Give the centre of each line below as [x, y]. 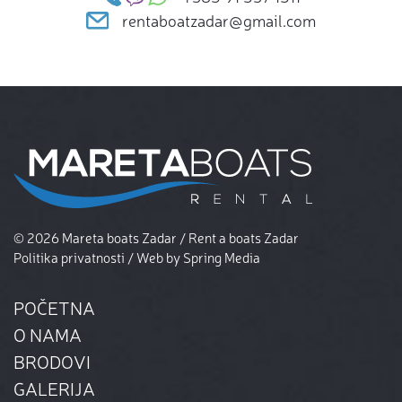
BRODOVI [52, 362]
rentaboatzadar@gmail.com [219, 20]
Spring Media [222, 258]
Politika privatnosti [69, 258]
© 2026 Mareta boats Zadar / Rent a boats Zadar [156, 238]
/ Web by [154, 258]
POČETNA [54, 308]
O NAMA [48, 335]
